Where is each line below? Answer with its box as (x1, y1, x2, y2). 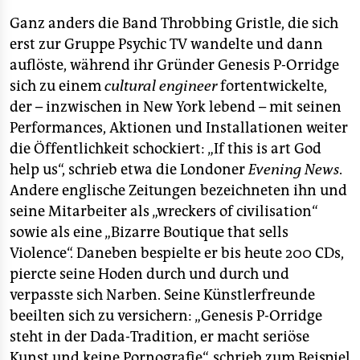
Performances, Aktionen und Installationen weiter (10, 119, 348, 137)
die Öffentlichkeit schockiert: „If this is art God (10, 140, 321, 157)
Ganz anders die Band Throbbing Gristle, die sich (10, 14, 338, 32)
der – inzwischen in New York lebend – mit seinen (10, 98, 342, 116)
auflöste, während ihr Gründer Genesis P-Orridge (10, 56, 339, 74)
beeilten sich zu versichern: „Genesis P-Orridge (10, 307, 322, 325)
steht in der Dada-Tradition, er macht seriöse (10, 328, 309, 346)
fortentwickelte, (217, 77, 327, 95)
